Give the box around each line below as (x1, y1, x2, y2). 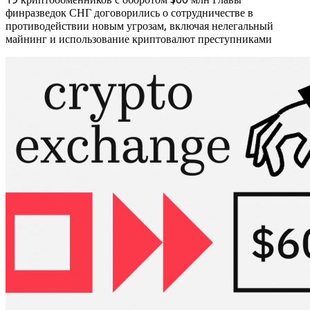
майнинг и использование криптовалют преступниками (6, 32, 272, 46)
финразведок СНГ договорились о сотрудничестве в (6, 6, 253, 19)
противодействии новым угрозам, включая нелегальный (6, 19, 273, 33)
